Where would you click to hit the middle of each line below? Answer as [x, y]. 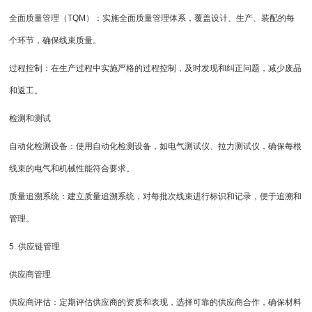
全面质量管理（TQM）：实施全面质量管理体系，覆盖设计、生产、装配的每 [152, 18]
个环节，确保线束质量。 [55, 41]
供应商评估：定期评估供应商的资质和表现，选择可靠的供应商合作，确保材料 [156, 303]
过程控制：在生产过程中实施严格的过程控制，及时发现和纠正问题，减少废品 [156, 69]
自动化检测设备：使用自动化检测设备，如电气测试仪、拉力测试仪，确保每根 [156, 147]
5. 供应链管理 [35, 247]
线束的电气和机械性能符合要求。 [72, 169]
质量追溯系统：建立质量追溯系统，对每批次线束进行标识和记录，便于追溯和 [156, 197]
